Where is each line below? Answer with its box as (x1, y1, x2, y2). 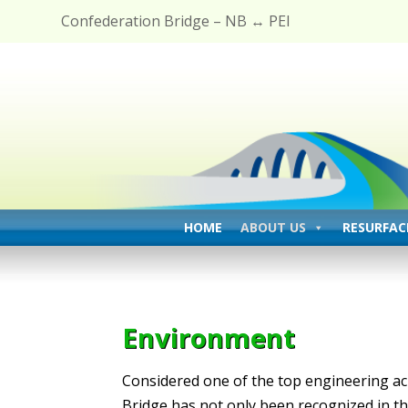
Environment (122, 320, 296, 355)
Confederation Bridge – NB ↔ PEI (61, 11, 291, 31)
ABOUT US (240, 219, 306, 236)
